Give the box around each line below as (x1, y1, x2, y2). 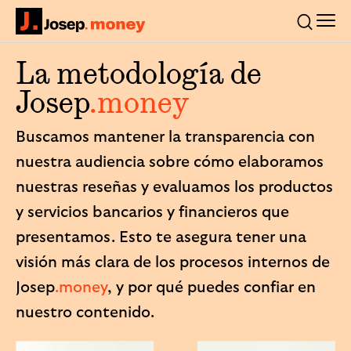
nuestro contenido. (16, 305, 154, 320)
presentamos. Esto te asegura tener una (16, 230, 306, 245)
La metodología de (16, 53, 262, 92)
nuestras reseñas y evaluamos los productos (16, 179, 333, 195)
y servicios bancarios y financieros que (16, 204, 289, 220)
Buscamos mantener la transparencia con (16, 129, 315, 145)
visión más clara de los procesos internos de (16, 255, 330, 270)
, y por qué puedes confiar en (107, 280, 316, 295)
